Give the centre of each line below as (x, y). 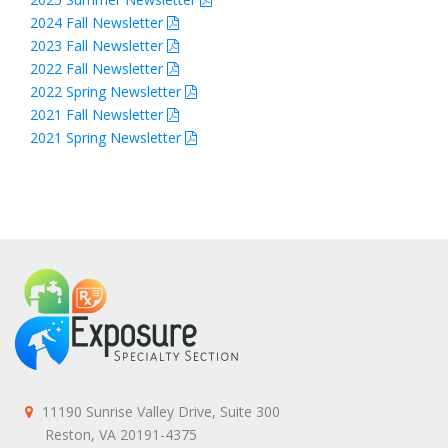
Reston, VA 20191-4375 (111, 434)
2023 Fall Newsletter (98, 45)
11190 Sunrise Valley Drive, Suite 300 (161, 411)
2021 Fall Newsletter (98, 114)
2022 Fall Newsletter (98, 68)
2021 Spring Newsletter (107, 137)
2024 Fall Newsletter (98, 22)
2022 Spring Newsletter (107, 91)
